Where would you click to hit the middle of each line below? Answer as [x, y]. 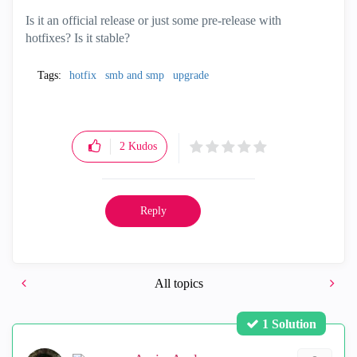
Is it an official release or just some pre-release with [153, 20]
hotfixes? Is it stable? [79, 38]
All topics [178, 283]
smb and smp [135, 75]
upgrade [191, 75]
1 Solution [289, 324]
